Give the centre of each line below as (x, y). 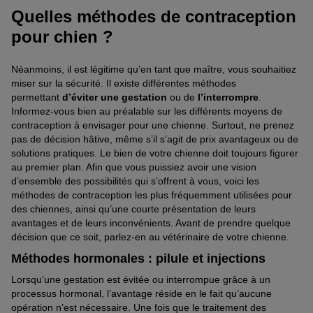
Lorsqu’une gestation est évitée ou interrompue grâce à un (141, 279)
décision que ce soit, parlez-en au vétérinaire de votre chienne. (150, 236)
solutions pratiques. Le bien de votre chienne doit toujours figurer (155, 153)
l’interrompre (228, 97)
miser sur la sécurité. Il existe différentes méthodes (124, 83)
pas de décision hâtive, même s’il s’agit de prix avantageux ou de (155, 139)
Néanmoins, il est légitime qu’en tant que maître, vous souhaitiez (154, 69)
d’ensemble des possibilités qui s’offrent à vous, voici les (135, 181)
